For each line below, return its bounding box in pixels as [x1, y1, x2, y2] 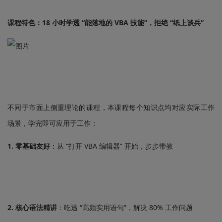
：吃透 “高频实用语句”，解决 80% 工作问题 [57, 203, 193, 212]
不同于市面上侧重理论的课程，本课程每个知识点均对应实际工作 [7, 103, 215, 112]
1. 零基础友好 [7, 141, 50, 151]
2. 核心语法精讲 [7, 203, 57, 212]
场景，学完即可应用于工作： [7, 118, 98, 128]
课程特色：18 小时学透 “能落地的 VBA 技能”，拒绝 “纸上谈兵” [7, 17, 204, 27]
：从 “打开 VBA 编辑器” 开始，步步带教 [50, 141, 173, 151]
